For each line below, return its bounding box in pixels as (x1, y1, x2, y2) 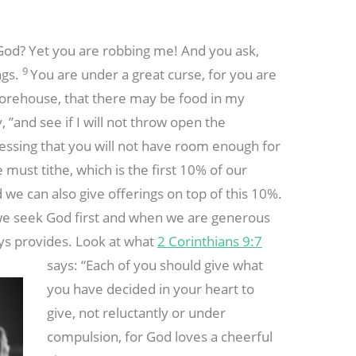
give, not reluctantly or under (47, 304, 226, 323)
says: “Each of (47, 256, 134, 275)
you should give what (133, 256, 264, 275)
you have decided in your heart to (47, 280, 255, 299)
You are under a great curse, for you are (29, 65, 277, 84)
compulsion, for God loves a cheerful (47, 327, 273, 346)
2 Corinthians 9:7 (157, 232, 262, 251)
